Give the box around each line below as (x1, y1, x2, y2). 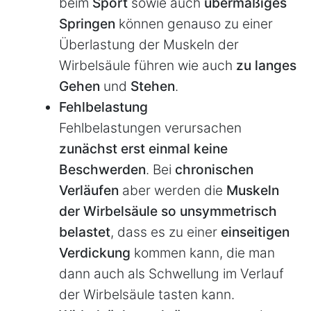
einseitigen (221, 223, 289, 240)
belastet (59, 223, 110, 240)
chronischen (175, 160, 253, 178)
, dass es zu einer (110, 223, 221, 240)
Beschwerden (59, 160, 146, 178)
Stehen (131, 77, 175, 94)
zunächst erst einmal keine (59, 140, 228, 157)
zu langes (236, 56, 296, 74)
